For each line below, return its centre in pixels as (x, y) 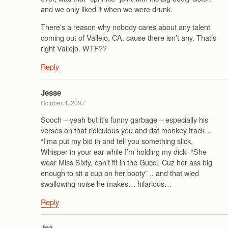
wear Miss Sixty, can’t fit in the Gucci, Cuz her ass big (126, 162)
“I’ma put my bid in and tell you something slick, (117, 141)
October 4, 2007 (63, 102)
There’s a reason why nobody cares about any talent (125, 27)
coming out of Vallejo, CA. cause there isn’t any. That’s (129, 38)
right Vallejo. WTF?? (74, 48)
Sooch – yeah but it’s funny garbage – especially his (124, 120)
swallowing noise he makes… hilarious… (106, 184)
